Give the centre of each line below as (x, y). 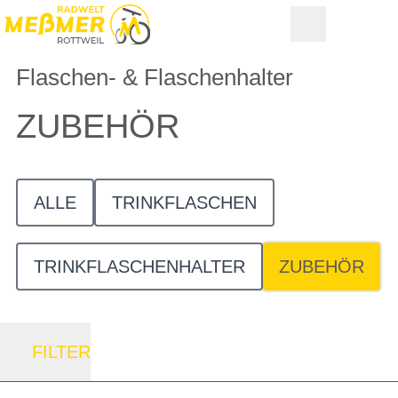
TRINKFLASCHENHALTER (139, 267)
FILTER (61, 352)
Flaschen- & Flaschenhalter (155, 77)
